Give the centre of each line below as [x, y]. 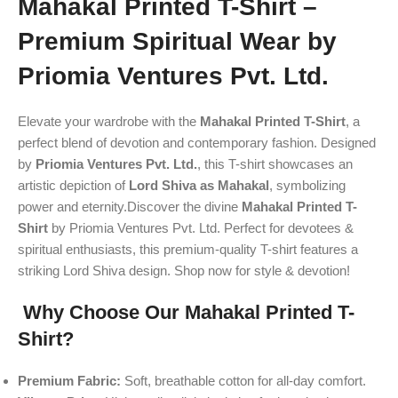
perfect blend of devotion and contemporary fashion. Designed [197, 142]
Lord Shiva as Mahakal [199, 185]
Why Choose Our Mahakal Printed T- [186, 312]
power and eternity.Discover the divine [130, 206]
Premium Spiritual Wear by [177, 41]
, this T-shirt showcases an [275, 163]
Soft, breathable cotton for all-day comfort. [243, 380]
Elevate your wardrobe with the [109, 121]
